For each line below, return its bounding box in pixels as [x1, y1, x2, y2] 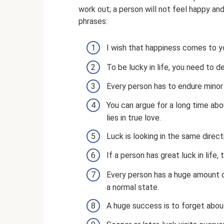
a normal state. [106, 182, 159, 192]
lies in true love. [106, 113, 161, 122]
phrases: [78, 16, 107, 26]
